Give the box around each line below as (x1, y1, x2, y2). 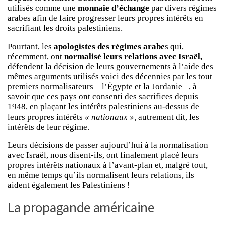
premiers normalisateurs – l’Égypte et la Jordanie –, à (8, 81, 197, 91)
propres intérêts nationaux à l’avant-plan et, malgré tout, (8, 160, 208, 170)
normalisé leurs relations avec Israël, (64, 51, 202, 61)
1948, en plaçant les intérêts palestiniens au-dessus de (8, 101, 199, 111)
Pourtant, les (8, 41, 54, 51)
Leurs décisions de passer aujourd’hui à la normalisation (8, 140, 208, 150)
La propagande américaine (8, 199, 154, 217)
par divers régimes (149, 3, 217, 13)
